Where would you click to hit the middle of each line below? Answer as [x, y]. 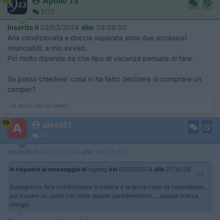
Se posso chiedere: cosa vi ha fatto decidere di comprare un [104, 79]
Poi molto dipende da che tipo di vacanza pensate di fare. [100, 58]
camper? [21, 89]
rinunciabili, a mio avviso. [47, 48]
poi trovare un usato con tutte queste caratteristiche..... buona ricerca [104, 196]
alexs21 [57, 125]
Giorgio [20, 205]
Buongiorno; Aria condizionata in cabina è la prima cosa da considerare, [108, 187]
